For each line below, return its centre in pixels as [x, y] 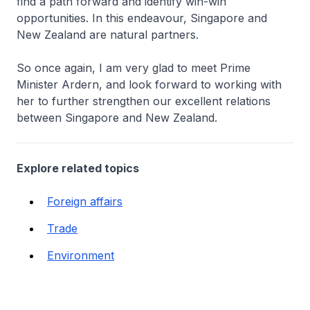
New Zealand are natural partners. [108, 35]
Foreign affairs [85, 201]
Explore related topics [78, 168]
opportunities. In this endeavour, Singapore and [142, 18]
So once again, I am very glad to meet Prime [134, 68]
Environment [81, 255]
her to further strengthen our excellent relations [144, 101]
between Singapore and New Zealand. [117, 118]
